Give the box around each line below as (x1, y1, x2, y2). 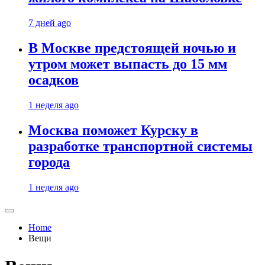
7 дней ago (28, 18, 71, 28)
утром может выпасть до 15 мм (28, 56, 227, 72)
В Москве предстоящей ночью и (28, 40, 236, 56)
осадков (28, 72, 79, 88)
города (28, 154, 70, 170)
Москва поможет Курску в (28, 122, 198, 138)
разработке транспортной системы (28, 138, 253, 154)
